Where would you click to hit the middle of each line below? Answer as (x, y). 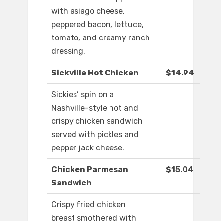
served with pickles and (95, 135)
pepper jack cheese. (88, 148)
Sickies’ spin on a (83, 95)
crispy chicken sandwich (97, 121)
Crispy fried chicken (89, 205)
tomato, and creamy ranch (101, 38)
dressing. (68, 51)
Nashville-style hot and (95, 108)
